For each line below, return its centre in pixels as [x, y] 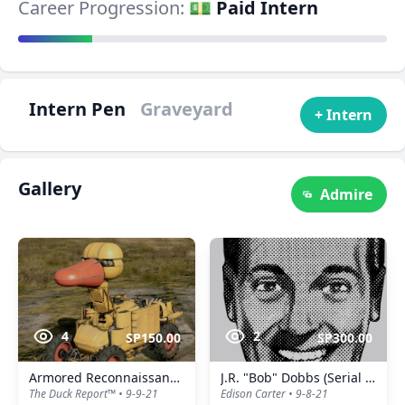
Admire [346, 194]
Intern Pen [77, 109]
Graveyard [187, 109]
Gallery [50, 188]
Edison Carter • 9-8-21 [274, 394]
